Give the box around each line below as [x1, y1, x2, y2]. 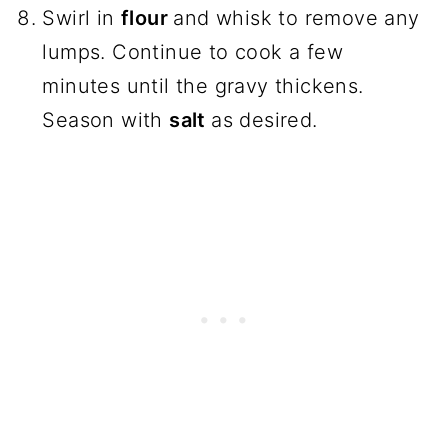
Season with [42, 108, 170, 133]
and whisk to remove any [173, 6, 420, 31]
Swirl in [42, 6, 121, 31]
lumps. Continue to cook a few [42, 40, 343, 65]
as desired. [211, 108, 318, 133]
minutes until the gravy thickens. [42, 74, 364, 99]
